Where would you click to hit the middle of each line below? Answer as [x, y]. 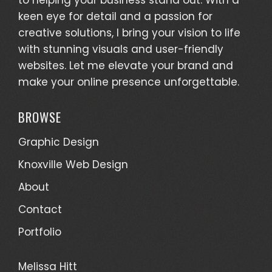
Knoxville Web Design [73, 164]
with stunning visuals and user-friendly [121, 49]
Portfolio [40, 232]
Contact [40, 209]
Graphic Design [59, 142]
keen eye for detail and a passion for [115, 16]
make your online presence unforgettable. [129, 82]
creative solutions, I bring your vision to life [129, 32]
